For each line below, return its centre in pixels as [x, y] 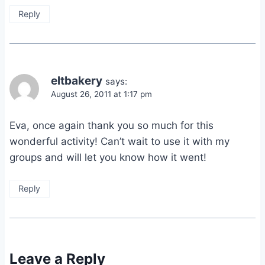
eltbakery [77, 81]
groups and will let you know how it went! [108, 158]
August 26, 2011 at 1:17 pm [101, 94]
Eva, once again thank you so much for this [112, 126]
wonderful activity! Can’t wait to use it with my [119, 142]
